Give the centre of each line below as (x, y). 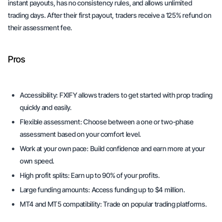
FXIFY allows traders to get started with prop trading (135, 95)
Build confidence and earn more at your (147, 148)
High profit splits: (46, 175)
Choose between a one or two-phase (138, 122)
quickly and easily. (46, 107)
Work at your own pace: (54, 148)
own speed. (37, 161)
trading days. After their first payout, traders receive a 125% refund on (110, 15)
